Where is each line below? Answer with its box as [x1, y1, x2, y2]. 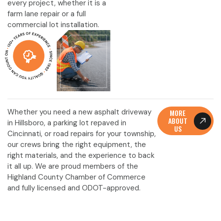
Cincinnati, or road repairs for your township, [7, 129, 156, 139]
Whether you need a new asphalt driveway [7, 107, 151, 117]
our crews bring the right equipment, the [7, 140, 146, 150]
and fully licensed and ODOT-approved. [7, 183, 141, 193]
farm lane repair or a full [7, 9, 86, 19]
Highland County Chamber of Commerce [7, 172, 146, 183]
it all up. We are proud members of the [7, 161, 138, 172]
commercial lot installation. [7, 20, 99, 30]
